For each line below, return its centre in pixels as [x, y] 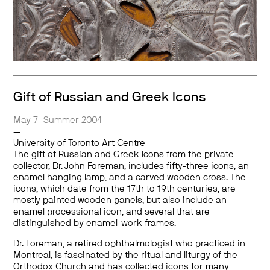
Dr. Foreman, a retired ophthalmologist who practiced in [130, 243]
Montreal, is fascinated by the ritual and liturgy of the [126, 255]
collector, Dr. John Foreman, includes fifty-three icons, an [131, 166]
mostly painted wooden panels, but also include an [120, 200]
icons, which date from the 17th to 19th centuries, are [125, 189]
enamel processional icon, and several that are [112, 212]
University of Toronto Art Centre [80, 143]
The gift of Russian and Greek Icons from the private [124, 154]
